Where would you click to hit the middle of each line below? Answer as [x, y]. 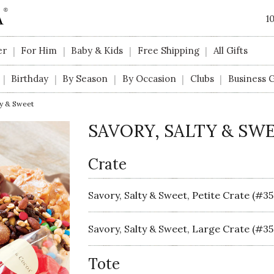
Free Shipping [168, 51]
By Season [85, 78]
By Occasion [149, 78]
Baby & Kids [97, 51]
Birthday [30, 78]
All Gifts [230, 51]
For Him [39, 51]
